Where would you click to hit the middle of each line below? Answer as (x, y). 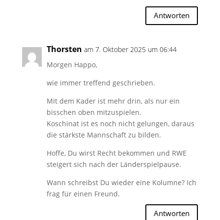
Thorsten (64, 49)
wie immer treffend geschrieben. (101, 82)
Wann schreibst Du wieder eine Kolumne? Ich (121, 182)
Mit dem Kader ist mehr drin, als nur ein (113, 101)
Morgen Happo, (72, 64)
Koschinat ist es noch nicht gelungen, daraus (120, 123)
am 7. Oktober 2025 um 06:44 (130, 49)
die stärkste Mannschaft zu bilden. (104, 135)
